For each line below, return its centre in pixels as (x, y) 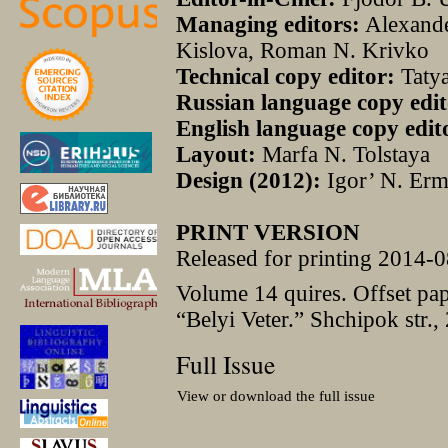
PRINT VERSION (268, 233)
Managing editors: (268, 25)
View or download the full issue (276, 396)
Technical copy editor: (286, 77)
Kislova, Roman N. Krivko (303, 51)
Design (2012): (249, 181)
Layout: (216, 155)
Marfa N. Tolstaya (343, 155)
